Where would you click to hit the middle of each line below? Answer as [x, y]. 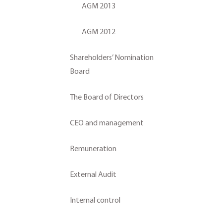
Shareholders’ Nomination [112, 57]
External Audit [93, 174]
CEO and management [107, 123]
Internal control [95, 200]
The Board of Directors [107, 97]
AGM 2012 [99, 31]
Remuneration [93, 148]
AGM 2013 [99, 6]
